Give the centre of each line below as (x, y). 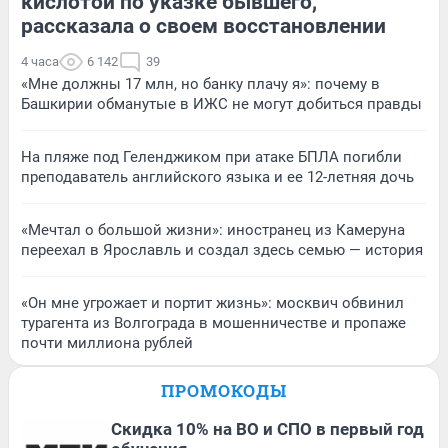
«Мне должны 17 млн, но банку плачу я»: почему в (200, 84)
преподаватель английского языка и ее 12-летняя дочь (217, 177)
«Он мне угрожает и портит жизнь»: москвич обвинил (212, 303)
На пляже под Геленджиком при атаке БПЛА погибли (211, 157)
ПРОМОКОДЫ (224, 391)
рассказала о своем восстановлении (203, 26)
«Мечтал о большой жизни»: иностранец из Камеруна (213, 230)
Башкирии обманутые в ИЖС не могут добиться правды (221, 104)
